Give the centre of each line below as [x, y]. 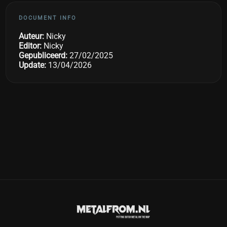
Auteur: [32, 36]
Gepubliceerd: [43, 56]
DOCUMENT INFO [48, 18]
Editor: [30, 46]
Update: [33, 65]
